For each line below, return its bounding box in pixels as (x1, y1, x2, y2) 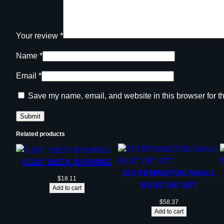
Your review (16, 31, 60, 40)
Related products (16, 130, 65, 138)
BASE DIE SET (140, 181, 197, 190)
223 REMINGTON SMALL (121, 169, 216, 178)
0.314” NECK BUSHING (22, 157, 111, 166)
